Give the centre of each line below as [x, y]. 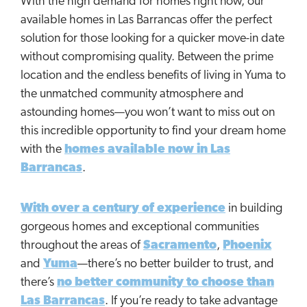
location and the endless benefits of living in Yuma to [153, 75]
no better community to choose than [165, 282]
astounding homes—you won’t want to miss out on [148, 112]
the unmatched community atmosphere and [132, 94]
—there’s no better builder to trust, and [176, 264]
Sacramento [180, 245]
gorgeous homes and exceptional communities [140, 227]
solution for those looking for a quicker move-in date [152, 38]
